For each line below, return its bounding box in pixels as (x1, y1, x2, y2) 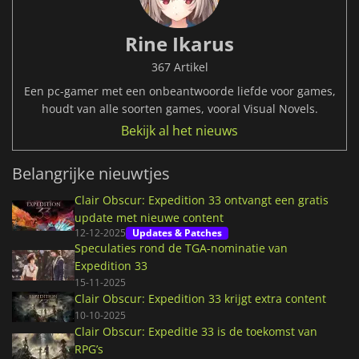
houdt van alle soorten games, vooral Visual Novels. (41, 101, 318, 117)
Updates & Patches (132, 226, 222, 240)
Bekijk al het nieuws (121, 122, 238, 140)
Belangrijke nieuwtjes (12, 163, 170, 185)
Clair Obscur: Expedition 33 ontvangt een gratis (75, 192, 329, 208)
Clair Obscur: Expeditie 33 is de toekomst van (75, 324, 317, 340)
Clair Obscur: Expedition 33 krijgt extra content (75, 291, 326, 307)
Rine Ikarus (125, 30, 234, 58)
